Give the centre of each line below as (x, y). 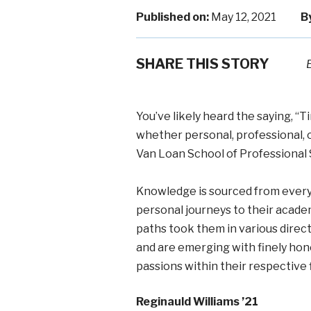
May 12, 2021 (243, 17)
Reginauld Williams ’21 (197, 301)
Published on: (173, 17)
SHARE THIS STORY (203, 64)
